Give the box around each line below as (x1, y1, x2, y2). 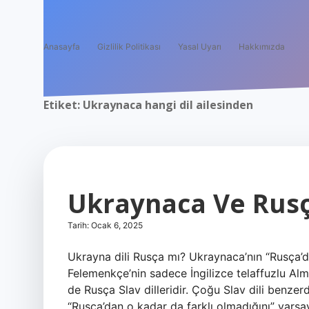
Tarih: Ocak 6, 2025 (68, 220, 143, 230)
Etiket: (43, 97, 83, 112)
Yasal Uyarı (178, 41, 221, 52)
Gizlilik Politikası (97, 41, 161, 52)
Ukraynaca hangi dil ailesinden (83, 97, 253, 112)
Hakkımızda (239, 41, 285, 52)
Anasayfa (43, 41, 80, 52)
